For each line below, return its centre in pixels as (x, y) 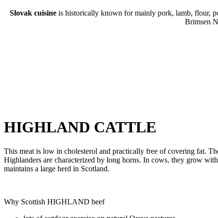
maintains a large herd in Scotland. (57, 168)
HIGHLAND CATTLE (80, 127)
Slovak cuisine (33, 13)
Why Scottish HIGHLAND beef (54, 201)
